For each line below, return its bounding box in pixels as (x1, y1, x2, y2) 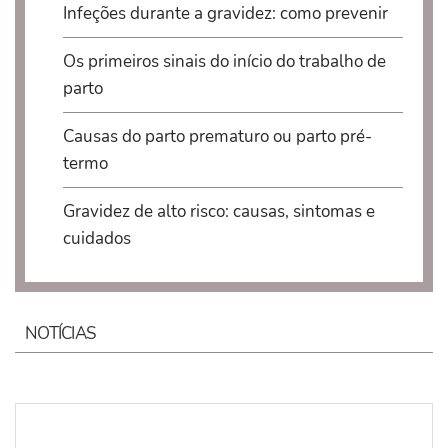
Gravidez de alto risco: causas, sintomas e (62, 199, 375, 223)
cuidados (62, 226, 131, 250)
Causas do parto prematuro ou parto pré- (62, 124, 372, 148)
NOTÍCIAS (25, 321, 96, 345)
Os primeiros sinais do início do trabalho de (62, 49, 386, 73)
